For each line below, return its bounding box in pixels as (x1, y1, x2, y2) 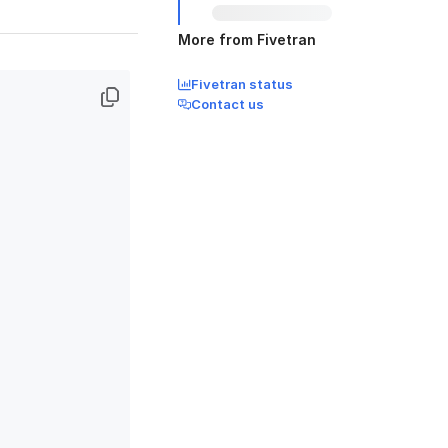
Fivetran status (191, 76, 293, 92)
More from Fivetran (178, 31, 316, 48)
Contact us (191, 96, 264, 112)
